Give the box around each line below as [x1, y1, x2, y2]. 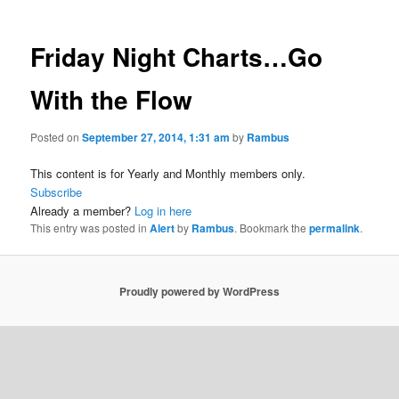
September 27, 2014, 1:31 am [82, 128, 231, 145]
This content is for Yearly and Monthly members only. [30, 165, 306, 182]
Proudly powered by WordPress [119, 282, 280, 299]
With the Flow [30, 81, 193, 118]
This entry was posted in [30, 220, 151, 235]
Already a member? [30, 202, 135, 219]
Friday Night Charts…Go [30, 38, 323, 76]
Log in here [134, 202, 192, 219]
